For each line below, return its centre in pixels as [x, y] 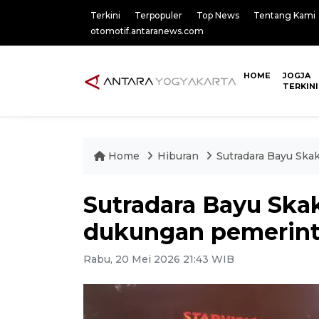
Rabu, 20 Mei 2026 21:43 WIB [159, 259]
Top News [218, 15]
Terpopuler [158, 15]
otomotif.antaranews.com [147, 31]
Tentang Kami [284, 15]
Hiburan [179, 156]
